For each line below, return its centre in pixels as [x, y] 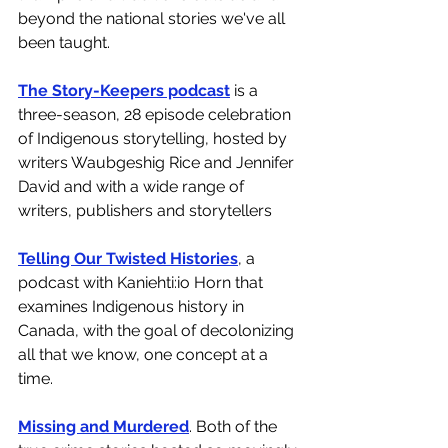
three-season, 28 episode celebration [156, 114]
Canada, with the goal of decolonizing [158, 330]
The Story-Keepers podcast [124, 90]
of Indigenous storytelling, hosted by [154, 138]
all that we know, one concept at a [145, 354]
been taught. [66, 42]
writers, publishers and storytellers [147, 210]
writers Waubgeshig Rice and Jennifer [158, 162]
